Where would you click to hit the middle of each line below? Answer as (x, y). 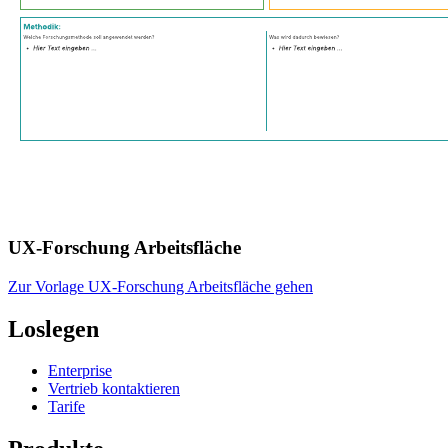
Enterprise (80, 371)
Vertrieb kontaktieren (114, 389)
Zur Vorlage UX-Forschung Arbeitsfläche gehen (160, 286)
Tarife (66, 407)
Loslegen (53, 328)
